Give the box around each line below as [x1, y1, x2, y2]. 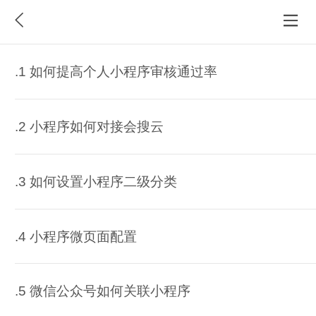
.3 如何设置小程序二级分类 [14, 174, 177, 189]
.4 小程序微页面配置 [14, 229, 137, 244]
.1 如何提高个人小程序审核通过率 [14, 64, 217, 80]
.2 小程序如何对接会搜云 [14, 119, 164, 134]
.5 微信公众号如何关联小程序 [14, 284, 190, 299]
